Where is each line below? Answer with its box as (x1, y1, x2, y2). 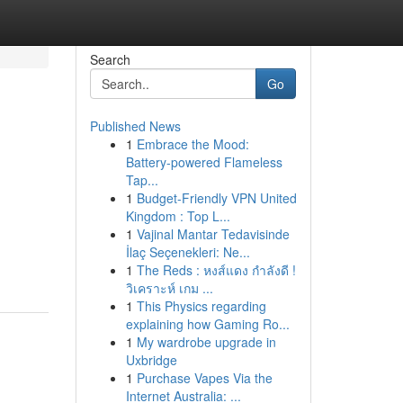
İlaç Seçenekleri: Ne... (125, 243, 250, 261)
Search (89, 50, 130, 68)
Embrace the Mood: (136, 135, 249, 153)
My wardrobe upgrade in (136, 333, 276, 351)
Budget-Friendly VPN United (136, 189, 297, 207)
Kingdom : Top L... (125, 207, 230, 225)
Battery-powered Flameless (125, 153, 282, 171)
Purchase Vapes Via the (136, 369, 273, 387)
